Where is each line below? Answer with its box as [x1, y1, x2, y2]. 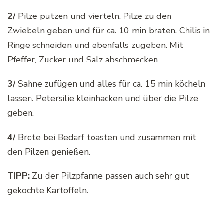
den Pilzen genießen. [7, 146, 90, 158]
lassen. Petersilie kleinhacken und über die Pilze [7, 93, 198, 105]
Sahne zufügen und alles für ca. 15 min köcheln [15, 78, 205, 90]
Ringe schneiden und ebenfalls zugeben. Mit [7, 39, 183, 51]
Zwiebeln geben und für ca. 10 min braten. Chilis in [7, 25, 210, 37]
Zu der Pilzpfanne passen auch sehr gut [32, 170, 189, 182]
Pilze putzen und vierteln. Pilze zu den [18, 10, 171, 22]
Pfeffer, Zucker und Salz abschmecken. [7, 54, 159, 66]
